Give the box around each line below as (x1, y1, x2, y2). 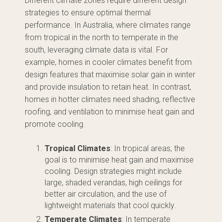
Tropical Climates (45, 144, 111, 153)
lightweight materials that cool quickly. (45, 201, 176, 210)
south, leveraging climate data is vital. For (25, 45, 168, 55)
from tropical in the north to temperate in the (25, 33, 178, 42)
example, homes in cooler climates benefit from (25, 57, 192, 67)
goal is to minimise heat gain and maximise (45, 155, 194, 165)
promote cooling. (25, 119, 85, 129)
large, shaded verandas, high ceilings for (45, 178, 182, 187)
